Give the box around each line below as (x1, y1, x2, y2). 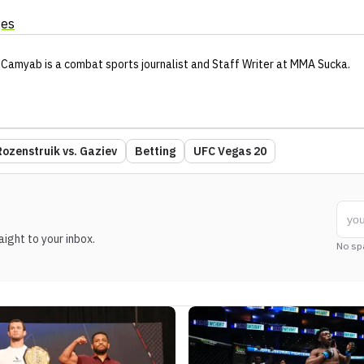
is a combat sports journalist (42, 57, 188, 72)
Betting (135, 144, 175, 159)
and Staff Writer (188, 57, 274, 72)
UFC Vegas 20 (193, 144, 266, 159)
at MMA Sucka (274, 57, 348, 72)
